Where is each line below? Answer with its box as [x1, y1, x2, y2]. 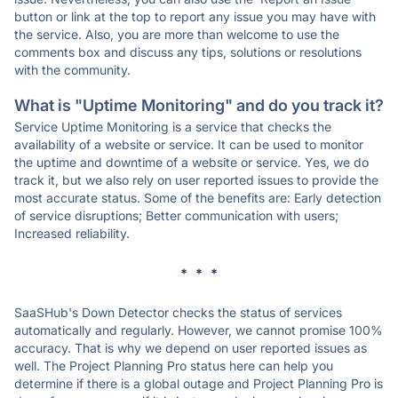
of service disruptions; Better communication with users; [14, 208, 338, 223]
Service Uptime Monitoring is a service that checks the [14, 119, 331, 134]
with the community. [14, 62, 131, 77]
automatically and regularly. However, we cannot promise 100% [14, 322, 383, 338]
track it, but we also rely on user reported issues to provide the [14, 172, 378, 187]
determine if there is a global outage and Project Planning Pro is [14, 376, 383, 391]
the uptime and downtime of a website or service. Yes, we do [14, 155, 369, 170]
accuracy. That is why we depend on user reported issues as [14, 340, 367, 355]
